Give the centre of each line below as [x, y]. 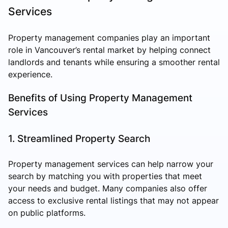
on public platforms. [47, 212]
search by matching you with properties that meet [105, 176]
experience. [30, 74]
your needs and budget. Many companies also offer [108, 188]
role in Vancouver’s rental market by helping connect [109, 50]
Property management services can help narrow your [111, 164]
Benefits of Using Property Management [100, 97]
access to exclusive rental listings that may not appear [113, 200]
